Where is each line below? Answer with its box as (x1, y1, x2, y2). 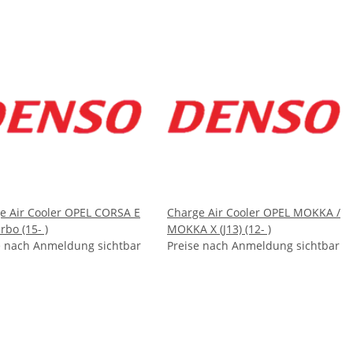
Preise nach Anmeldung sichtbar (167, 238, 340, 254)
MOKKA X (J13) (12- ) (167, 221, 271, 237)
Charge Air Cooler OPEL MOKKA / (167, 205, 340, 221)
